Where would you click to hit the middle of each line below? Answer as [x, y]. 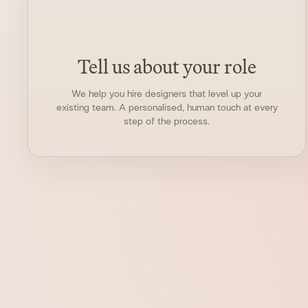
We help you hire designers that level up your [167, 94]
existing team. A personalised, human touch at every [167, 108]
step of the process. [167, 121]
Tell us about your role [167, 66]
